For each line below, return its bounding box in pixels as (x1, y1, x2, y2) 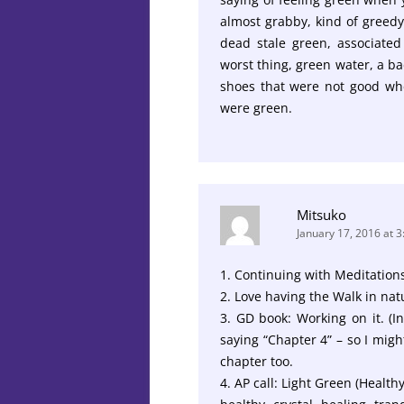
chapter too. (220, 352, 293, 370)
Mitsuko (297, 205, 346, 224)
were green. (220, 98, 292, 116)
